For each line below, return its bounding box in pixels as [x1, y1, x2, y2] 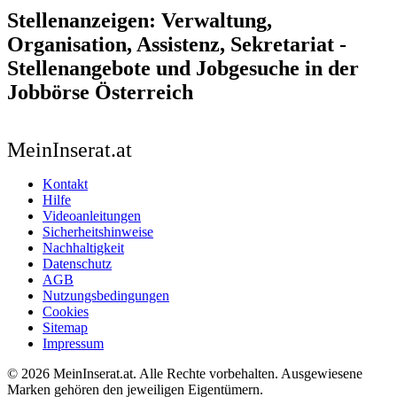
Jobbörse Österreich [7, 80, 193, 104]
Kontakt [43, 175, 88, 191]
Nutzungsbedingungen [43, 287, 169, 303]
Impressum [43, 335, 104, 351]
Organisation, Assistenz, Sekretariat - [7, 32, 346, 56]
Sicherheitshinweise [43, 223, 153, 239]
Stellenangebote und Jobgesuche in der [7, 56, 359, 80]
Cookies [43, 303, 89, 319]
